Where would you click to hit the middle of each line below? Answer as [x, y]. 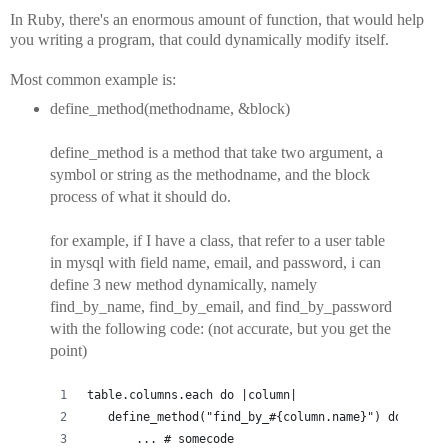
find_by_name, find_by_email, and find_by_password [221, 306]
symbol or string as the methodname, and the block [210, 174]
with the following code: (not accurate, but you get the [220, 328]
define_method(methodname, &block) [170, 108]
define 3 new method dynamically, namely [183, 284]
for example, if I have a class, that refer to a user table [217, 240]
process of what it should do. [140, 196]
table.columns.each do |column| [192, 394]
